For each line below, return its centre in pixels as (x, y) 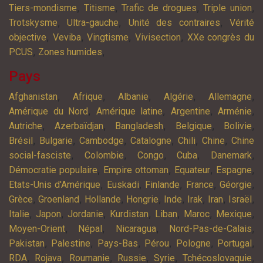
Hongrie (142, 200)
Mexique (234, 214)
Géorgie (236, 185)
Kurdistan (129, 214)
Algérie (178, 97)
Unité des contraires (174, 23)
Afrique (88, 97)
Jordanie (85, 214)
